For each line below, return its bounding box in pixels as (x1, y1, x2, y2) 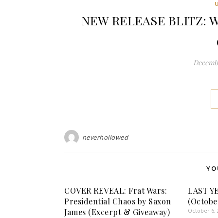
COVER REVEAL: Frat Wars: (64, 185, 167, 196)
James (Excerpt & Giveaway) (64, 206, 170, 217)
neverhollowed (82, 132, 128, 142)
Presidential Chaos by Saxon (64, 196, 171, 206)
